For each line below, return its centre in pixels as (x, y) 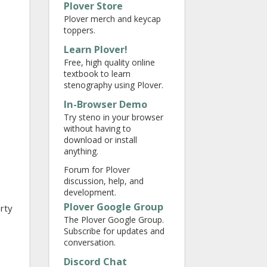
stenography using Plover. (114, 85)
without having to (97, 128)
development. (90, 192)
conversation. (90, 242)
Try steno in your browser (114, 117)
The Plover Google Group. (114, 220)
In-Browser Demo (105, 104)
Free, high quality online (109, 62)
